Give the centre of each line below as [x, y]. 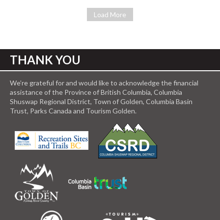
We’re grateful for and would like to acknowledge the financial [104, 83]
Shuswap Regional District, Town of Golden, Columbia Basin [101, 102]
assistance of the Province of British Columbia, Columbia [96, 92]
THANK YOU [45, 59]
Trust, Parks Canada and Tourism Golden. [73, 111]
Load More [110, 14]
